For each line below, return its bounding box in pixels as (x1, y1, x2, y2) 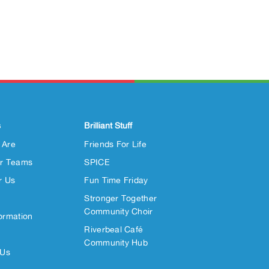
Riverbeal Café (84, 224, 144, 235)
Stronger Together (84, 193, 157, 204)
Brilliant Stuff (84, 120, 133, 131)
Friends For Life (84, 139, 147, 150)
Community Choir (84, 206, 153, 217)
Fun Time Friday (84, 175, 148, 186)
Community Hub (84, 237, 148, 248)
